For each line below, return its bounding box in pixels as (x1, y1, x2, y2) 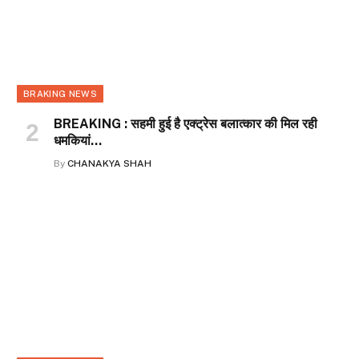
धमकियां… (54, 133, 102, 149)
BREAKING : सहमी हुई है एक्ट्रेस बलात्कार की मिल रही (54, 116, 317, 132)
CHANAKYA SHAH (67, 158, 151, 170)
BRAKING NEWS (23, 89, 97, 99)
